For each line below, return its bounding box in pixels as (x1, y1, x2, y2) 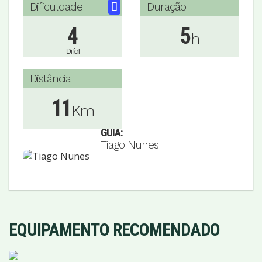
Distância (30, 71, 71, 85)
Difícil (65, 47, 80, 56)
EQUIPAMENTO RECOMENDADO (9, 219, 220, 240)
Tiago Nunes (101, 137, 158, 151)
